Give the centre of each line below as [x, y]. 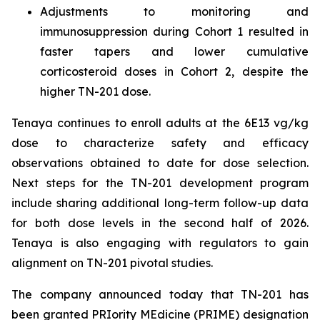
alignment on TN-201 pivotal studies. [112, 263]
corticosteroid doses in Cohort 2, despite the [174, 72]
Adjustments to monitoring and [174, 12]
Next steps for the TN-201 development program [160, 183]
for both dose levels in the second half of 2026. [160, 223]
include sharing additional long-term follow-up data [160, 203]
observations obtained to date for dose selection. [160, 163]
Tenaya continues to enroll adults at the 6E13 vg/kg [160, 123]
